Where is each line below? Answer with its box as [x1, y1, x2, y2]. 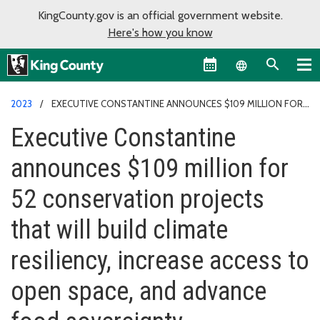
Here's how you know [107, 26, 213, 39]
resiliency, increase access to [11, 245, 309, 276]
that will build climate [11, 214, 228, 245]
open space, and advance [11, 276, 266, 306]
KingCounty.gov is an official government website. [37, 9, 283, 22]
